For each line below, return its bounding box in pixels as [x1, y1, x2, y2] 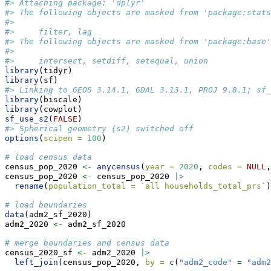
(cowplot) [39, 105, 82, 114]
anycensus [97, 162, 140, 172]
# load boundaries [5, 200, 87, 210]
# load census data [5, 152, 92, 162]
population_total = [48, 181, 135, 191]
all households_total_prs [145, 181, 261, 191]
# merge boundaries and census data [5, 238, 169, 248]
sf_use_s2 [5, 114, 48, 124]
